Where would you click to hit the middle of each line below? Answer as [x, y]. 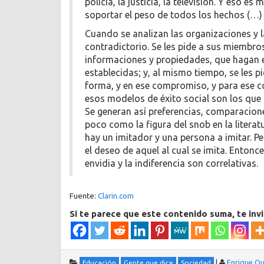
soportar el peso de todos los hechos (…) [174, 14]
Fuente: [84, 195]
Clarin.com [116, 195]
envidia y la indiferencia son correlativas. [171, 164]
